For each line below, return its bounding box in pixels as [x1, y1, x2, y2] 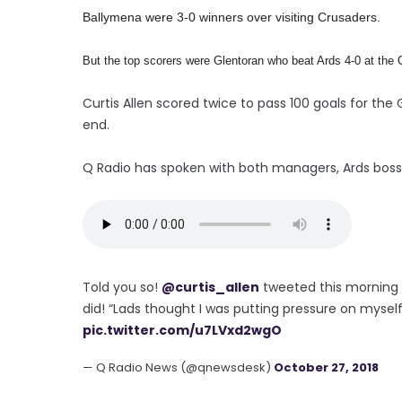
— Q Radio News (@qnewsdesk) [83, 358, 274, 376]
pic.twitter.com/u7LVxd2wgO [83, 320, 282, 339]
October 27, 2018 [274, 358, 379, 376]
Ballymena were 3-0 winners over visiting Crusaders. [83, 9, 380, 24]
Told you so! [83, 277, 162, 296]
